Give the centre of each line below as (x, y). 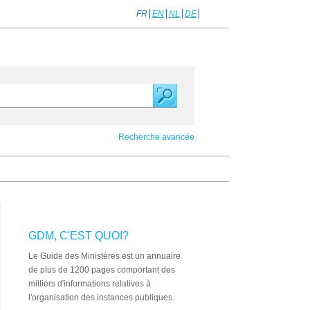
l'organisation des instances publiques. (101, 298)
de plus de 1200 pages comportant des (102, 270)
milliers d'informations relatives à (90, 284)
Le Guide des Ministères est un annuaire (104, 256)
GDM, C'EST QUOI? (79, 236)
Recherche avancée (156, 137)
